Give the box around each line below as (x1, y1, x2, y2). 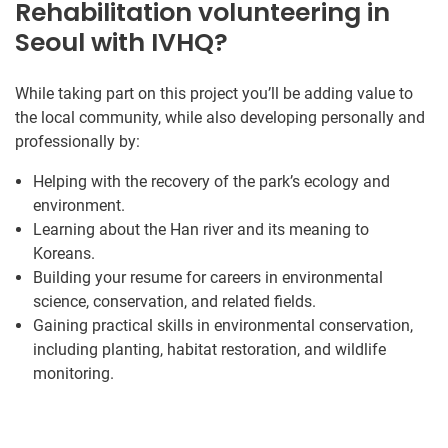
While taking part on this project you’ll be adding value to (15, 83, 413, 103)
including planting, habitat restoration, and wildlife (33, 339, 386, 359)
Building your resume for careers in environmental (33, 267, 383, 287)
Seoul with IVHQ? (15, 24, 228, 60)
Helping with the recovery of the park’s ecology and (33, 171, 390, 191)
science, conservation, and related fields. (33, 291, 316, 311)
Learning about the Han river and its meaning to (33, 219, 369, 239)
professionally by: (15, 131, 140, 151)
